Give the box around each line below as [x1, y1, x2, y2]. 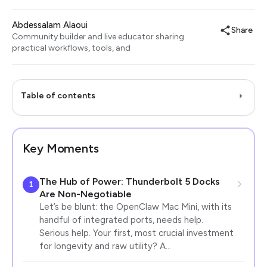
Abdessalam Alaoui [12, 20, 88, 30]
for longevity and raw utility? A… [39, 240, 171, 252]
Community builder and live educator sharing [12, 32, 184, 42]
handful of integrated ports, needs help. [39, 214, 203, 225]
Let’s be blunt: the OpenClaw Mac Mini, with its [39, 201, 232, 212]
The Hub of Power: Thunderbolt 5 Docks [39, 175, 220, 187]
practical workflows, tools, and [12, 43, 131, 53]
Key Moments [22, 141, 99, 156]
